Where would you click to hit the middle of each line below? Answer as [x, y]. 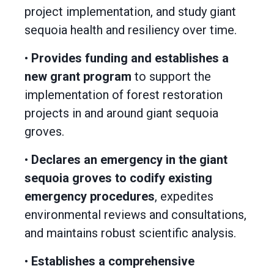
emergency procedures [90, 196]
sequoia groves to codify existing [118, 178]
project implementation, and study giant [130, 12]
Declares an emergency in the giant [129, 160]
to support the [171, 76]
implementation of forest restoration [124, 95]
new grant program [78, 76]
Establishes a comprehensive [113, 261]
